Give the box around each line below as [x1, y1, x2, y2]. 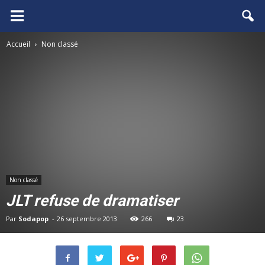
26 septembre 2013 [57, 214, 117, 223]
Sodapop [18, 214, 49, 223]
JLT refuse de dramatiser [6, 192, 179, 209]
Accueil [7, 39, 30, 49]
